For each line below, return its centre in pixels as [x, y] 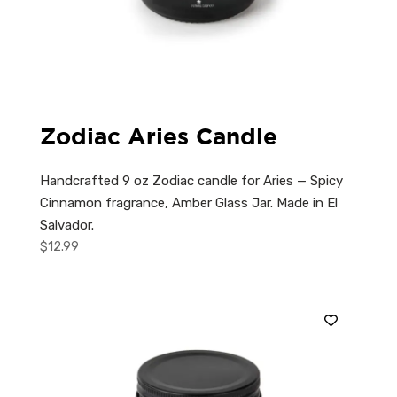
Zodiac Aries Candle [158, 135]
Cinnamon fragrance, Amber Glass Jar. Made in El [188, 202]
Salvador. [66, 225]
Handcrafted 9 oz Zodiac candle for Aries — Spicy [191, 180]
